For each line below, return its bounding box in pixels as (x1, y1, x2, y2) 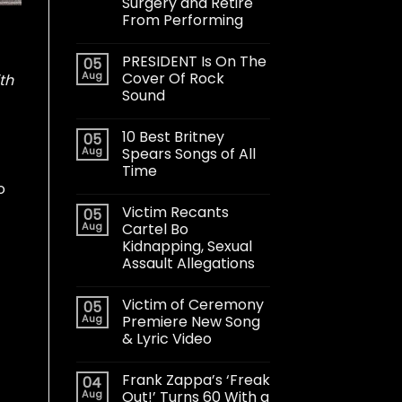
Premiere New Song (121, 310, 260, 332)
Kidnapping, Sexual (121, 235, 252, 257)
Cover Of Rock (121, 67, 224, 89)
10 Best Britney (121, 126, 224, 147)
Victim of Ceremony (121, 293, 264, 315)
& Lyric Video (121, 328, 212, 349)
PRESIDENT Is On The (121, 50, 267, 72)
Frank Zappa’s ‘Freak (121, 369, 270, 390)
